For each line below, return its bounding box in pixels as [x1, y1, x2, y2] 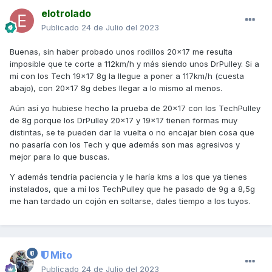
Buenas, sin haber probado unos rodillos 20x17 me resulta [10, 47, 233, 57]
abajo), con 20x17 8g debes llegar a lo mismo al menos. [10, 83, 222, 93]
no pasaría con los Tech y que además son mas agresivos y [10, 140, 240, 150]
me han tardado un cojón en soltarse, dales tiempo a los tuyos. [10, 196, 250, 206]
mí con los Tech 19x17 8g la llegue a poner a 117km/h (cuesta [10, 71, 244, 81]
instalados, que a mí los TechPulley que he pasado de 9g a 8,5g [10, 184, 255, 194]
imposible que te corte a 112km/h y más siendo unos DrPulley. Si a [10, 59, 259, 69]
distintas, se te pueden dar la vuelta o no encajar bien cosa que [10, 127, 254, 138]
